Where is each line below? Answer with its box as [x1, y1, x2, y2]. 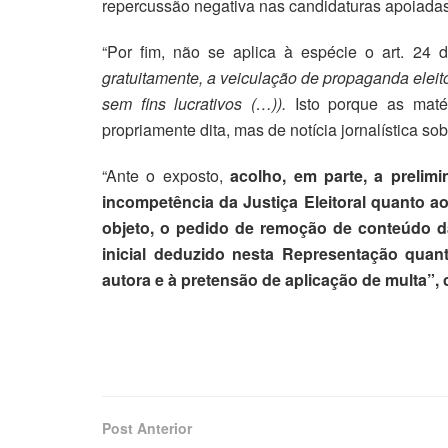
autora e [102, 268, 168, 292]
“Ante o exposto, [102, 164, 223, 188]
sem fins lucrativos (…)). [102, 92, 295, 116]
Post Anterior [102, 418, 192, 439]
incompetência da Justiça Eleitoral [102, 190, 371, 214]
